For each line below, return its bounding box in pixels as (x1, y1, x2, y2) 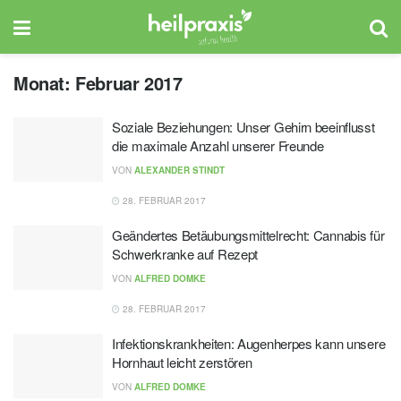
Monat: (13, 70, 76, 96)
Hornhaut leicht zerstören (112, 353, 252, 371)
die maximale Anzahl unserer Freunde (112, 136, 324, 155)
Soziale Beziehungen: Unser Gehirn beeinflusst (112, 117, 375, 136)
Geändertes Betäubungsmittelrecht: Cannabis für (112, 226, 385, 244)
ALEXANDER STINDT (134, 164, 225, 176)
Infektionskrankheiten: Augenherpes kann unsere (112, 334, 386, 353)
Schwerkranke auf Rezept (112, 244, 259, 263)
